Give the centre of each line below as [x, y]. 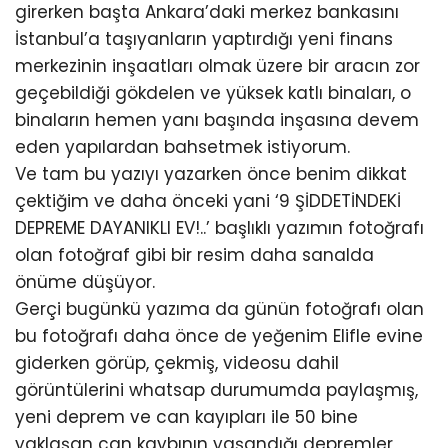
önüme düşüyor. [85, 282]
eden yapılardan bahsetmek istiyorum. [182, 147]
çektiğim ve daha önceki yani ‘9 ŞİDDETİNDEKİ [208, 201]
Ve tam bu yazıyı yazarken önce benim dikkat [211, 174]
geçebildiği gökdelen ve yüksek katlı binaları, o [213, 93]
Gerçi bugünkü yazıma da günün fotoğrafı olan [219, 309]
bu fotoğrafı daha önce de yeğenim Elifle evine [219, 336]
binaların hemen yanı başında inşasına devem [217, 120]
